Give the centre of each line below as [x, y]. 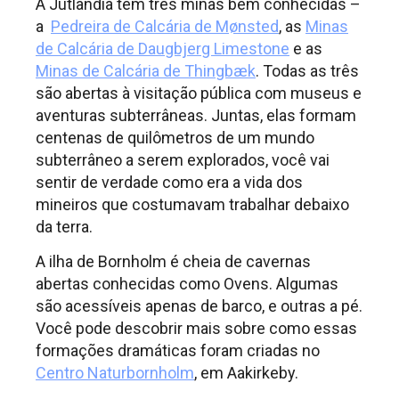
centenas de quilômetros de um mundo [175, 137]
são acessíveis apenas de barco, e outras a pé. [199, 306]
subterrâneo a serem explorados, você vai [183, 159]
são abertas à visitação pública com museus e [199, 93]
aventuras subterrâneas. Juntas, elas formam [196, 115]
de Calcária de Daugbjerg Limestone [163, 48]
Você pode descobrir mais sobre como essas [196, 329]
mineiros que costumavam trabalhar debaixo [192, 204]
